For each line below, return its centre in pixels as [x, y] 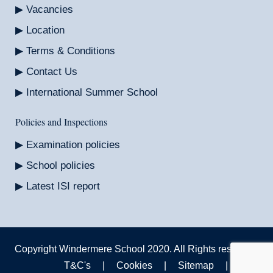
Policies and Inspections [61, 122]
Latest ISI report [63, 186]
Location [45, 30]
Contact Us [52, 72]
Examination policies [73, 145]
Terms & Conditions [71, 51]
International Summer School [92, 92]
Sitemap [196, 265]
